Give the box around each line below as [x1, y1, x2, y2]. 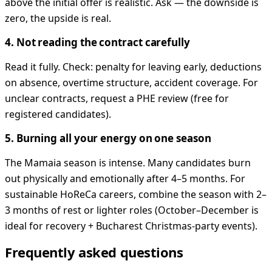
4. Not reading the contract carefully [5, 35, 190, 49]
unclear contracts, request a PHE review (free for [5, 91, 229, 105]
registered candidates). [5, 107, 111, 121]
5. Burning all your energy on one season [5, 131, 211, 145]
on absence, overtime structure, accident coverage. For [5, 75, 258, 89]
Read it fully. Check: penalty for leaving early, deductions [5, 59, 262, 73]
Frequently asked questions [5, 242, 183, 261]
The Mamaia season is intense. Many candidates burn [5, 155, 251, 169]
